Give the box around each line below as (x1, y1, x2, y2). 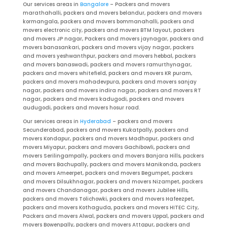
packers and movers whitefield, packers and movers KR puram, (22, 69, 192, 78)
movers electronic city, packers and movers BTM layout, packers (22, 26, 194, 34)
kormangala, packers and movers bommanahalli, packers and (22, 18, 194, 26)
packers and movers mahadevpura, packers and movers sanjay (22, 78, 197, 86)
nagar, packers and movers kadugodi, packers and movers (22, 95, 184, 103)
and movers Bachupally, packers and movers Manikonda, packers (22, 161, 201, 169)
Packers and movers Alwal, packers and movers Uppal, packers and (22, 212, 204, 220)
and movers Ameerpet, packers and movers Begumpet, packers (22, 169, 193, 177)
